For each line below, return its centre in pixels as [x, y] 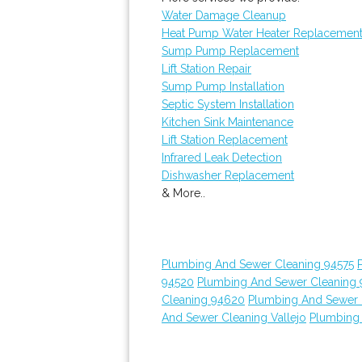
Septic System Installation [228, 104]
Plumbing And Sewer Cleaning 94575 [258, 264]
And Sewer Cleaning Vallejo [234, 318]
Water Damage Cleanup [224, 15]
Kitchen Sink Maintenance [227, 122]
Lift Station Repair [206, 69]
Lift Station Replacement [225, 140]
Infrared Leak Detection [222, 158]
